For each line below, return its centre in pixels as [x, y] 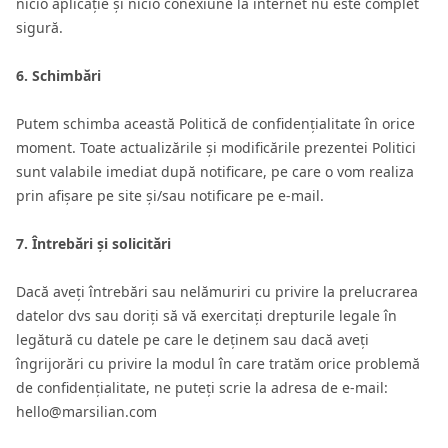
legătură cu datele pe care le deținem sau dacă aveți [192, 339]
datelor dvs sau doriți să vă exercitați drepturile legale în [206, 315]
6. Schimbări [58, 75]
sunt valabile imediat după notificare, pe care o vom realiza [215, 171]
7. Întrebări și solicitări [93, 243]
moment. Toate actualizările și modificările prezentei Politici [216, 147]
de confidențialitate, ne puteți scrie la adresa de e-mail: [202, 387]
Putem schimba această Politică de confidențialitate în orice [215, 123]
